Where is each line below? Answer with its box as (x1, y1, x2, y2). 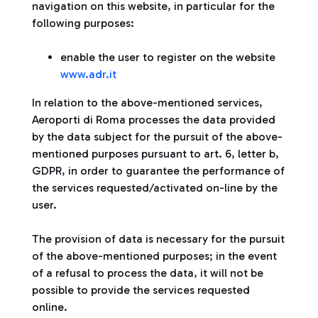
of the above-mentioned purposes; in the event (32, 249, 277, 263)
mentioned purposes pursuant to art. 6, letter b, (32, 147, 279, 160)
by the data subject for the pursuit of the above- (32, 130, 283, 143)
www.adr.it (60, 67, 116, 81)
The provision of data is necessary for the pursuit (32, 232, 285, 246)
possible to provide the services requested (32, 283, 250, 297)
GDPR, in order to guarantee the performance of (32, 164, 285, 177)
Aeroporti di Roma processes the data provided (32, 113, 275, 126)
